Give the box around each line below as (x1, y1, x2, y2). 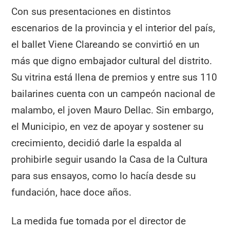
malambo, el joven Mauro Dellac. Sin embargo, (11, 104, 214, 116)
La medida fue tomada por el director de (11, 215, 186, 227)
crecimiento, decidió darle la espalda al (11, 137, 182, 149)
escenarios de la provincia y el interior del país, (11, 22, 216, 34)
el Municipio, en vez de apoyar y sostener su (11, 120, 204, 132)
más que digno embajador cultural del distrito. (11, 54, 213, 67)
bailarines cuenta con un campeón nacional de (11, 87, 216, 100)
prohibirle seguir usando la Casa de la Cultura (11, 153, 208, 165)
